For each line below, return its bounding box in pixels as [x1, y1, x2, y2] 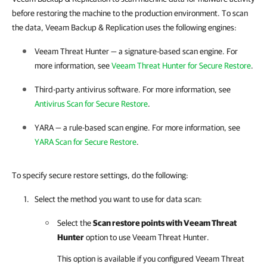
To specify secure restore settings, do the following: [12, 170, 188, 180]
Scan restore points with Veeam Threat [93, 218, 237, 228]
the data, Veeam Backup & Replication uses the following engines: [12, 23, 237, 32]
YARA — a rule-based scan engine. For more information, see [35, 123, 240, 132]
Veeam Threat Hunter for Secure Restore [111, 61, 251, 70]
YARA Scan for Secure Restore [35, 137, 136, 147]
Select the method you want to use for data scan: [35, 194, 202, 204]
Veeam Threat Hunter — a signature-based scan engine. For [35, 46, 238, 56]
